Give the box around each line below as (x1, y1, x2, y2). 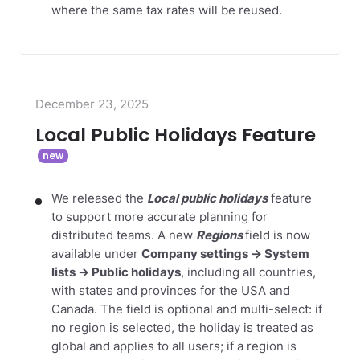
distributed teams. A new (51, 228, 196, 243)
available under (51, 247, 141, 262)
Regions (196, 228, 243, 243)
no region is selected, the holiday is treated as (51, 321, 313, 336)
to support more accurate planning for (51, 210, 268, 225)
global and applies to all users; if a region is (51, 339, 297, 354)
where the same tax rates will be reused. (51, 2, 282, 18)
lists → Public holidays (51, 265, 181, 280)
